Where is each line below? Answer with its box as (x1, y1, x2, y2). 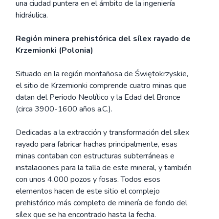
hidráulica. (16, 10, 48, 21)
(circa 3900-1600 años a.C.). (16, 104, 112, 114)
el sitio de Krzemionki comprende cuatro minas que (16, 80, 187, 91)
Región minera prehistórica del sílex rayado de (16, 33, 191, 44)
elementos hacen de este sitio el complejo (16, 186, 160, 197)
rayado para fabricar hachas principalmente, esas (16, 139, 177, 150)
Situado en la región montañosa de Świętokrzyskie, (16, 68, 188, 79)
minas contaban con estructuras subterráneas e (16, 151, 175, 161)
